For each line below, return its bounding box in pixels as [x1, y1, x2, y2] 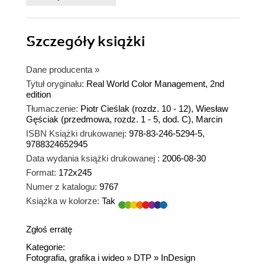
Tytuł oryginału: [26, 79, 84, 89]
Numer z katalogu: [26, 182, 97, 192]
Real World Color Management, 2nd [86, 79, 224, 89]
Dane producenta [26, 64, 92, 75]
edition [26, 89, 51, 100]
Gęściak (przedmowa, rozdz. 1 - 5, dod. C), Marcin [26, 114, 222, 125]
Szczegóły [26, 33, 98, 51]
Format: [26, 167, 56, 178]
